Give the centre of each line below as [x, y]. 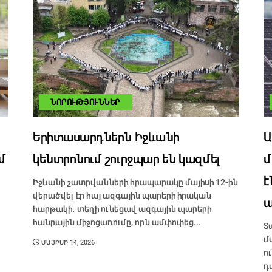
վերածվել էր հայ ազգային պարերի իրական [122, 196]
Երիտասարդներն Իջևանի [106, 138]
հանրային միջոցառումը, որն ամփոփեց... [117, 223]
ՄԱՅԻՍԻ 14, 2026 [67, 243]
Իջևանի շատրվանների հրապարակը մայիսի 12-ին [135, 182]
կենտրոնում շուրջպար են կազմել [127, 160]
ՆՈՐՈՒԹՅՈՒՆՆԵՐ [85, 103]
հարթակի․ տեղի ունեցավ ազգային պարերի [122, 209]
